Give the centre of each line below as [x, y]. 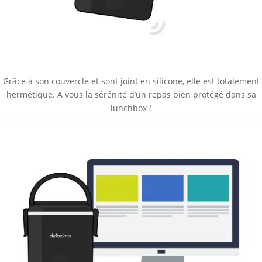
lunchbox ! [131, 108]
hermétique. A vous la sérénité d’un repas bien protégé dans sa [131, 94]
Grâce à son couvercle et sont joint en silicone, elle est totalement [131, 81]
